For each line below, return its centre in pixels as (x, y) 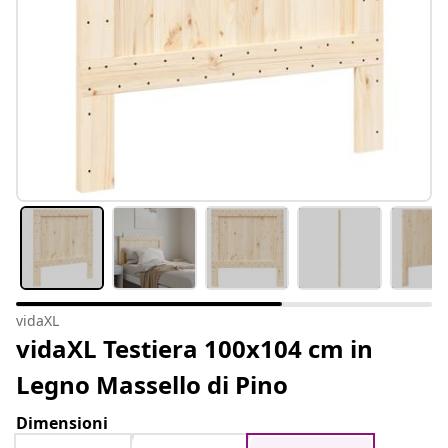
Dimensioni (62, 423)
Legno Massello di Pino (152, 385)
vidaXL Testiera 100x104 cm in (194, 349)
